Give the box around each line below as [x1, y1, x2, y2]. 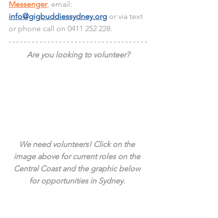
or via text [107, 11, 145, 21]
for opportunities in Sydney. [29, 176, 127, 185]
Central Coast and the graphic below [14, 163, 142, 173]
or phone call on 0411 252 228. [9, 23, 112, 33]
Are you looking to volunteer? [26, 50, 129, 59]
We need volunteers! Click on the [19, 139, 137, 149]
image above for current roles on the [14, 151, 142, 161]
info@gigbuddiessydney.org [9, 11, 107, 21]
